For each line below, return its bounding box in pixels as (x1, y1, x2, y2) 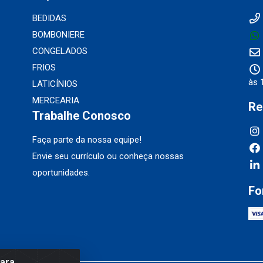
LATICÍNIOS (32, 79, 77, 90)
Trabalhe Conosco (32, 109, 131, 123)
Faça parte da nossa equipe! (32, 134, 141, 146)
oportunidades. (32, 167, 90, 178)
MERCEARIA (32, 95, 79, 106)
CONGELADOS (32, 46, 87, 57)
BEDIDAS (32, 13, 66, 24)
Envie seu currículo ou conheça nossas (32, 151, 184, 162)
